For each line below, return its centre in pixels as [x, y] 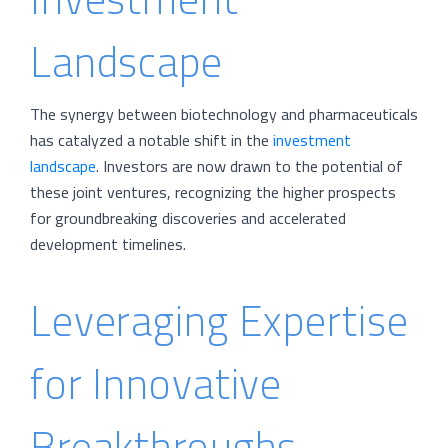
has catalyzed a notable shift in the [151, 140]
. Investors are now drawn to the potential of [249, 166]
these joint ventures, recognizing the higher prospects [213, 192]
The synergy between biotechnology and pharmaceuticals [224, 114]
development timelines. [108, 244]
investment [312, 140]
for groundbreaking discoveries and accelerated [188, 218]
